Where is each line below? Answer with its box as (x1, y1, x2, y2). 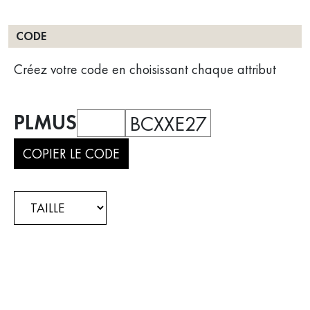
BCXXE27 (129, 110, 207, 137)
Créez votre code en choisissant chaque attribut (14, 60, 276, 79)
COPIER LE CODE (23, 145, 120, 163)
